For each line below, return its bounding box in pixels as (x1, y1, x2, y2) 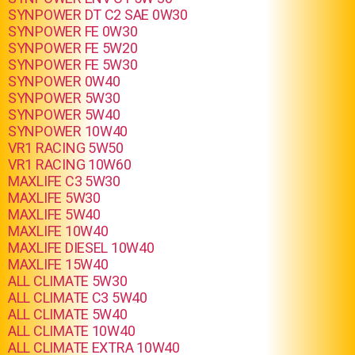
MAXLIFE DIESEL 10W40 (8, 239, 155, 256)
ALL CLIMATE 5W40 (8, 306, 128, 323)
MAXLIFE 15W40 (8, 256, 109, 273)
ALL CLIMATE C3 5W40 (8, 289, 147, 306)
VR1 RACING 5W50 (8, 139, 124, 156)
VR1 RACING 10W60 (8, 156, 132, 173)
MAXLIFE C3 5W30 (8, 173, 120, 189)
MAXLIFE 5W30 (8, 189, 101, 206)
